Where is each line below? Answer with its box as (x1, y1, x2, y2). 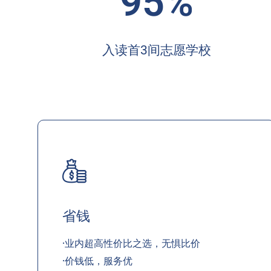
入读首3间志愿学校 (102, 43, 211, 57)
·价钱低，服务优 (62, 255, 132, 267)
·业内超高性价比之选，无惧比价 (62, 237, 200, 249)
